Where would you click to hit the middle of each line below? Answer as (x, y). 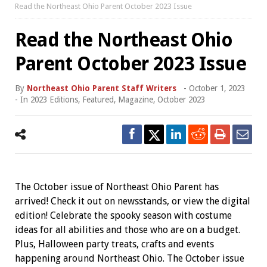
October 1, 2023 (217, 88)
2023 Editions (54, 100)
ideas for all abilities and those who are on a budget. (127, 230)
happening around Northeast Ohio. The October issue (129, 258)
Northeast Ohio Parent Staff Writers (101, 88)
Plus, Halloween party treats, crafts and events (114, 244)
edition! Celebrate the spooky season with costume (123, 215)
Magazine (135, 100)
